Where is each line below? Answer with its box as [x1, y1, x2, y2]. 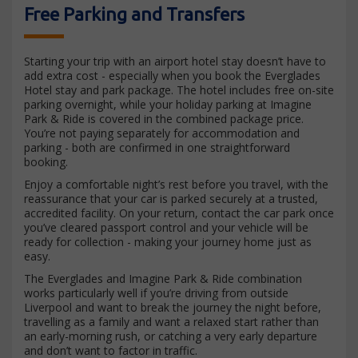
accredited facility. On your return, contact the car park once [24, 205, 334, 221]
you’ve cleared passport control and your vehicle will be [24, 220, 308, 235]
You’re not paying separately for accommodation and [24, 125, 300, 141]
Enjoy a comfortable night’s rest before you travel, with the [24, 177, 328, 192]
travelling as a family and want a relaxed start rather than [24, 314, 319, 329]
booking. [24, 154, 68, 169]
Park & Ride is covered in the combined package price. [24, 111, 304, 126]
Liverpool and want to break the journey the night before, [24, 300, 321, 315]
